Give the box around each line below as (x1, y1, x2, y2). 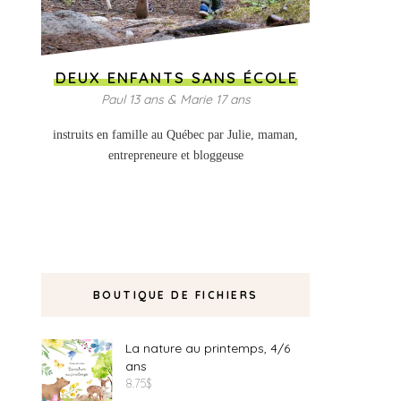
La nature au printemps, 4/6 (125, 340, 290, 356)
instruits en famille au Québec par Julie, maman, (53, 128, 298, 141)
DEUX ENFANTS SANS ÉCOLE (55, 68, 298, 87)
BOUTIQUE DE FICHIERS (92, 288, 259, 302)
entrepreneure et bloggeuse (107, 149, 243, 162)
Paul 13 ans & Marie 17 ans (100, 91, 251, 107)
